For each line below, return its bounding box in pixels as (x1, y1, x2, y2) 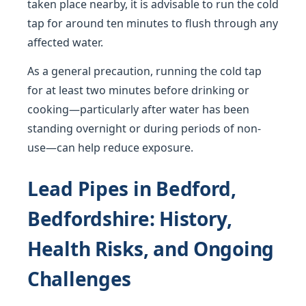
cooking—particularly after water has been (27, 102, 249, 117)
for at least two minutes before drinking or (27, 83, 249, 98)
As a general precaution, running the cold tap (27, 64, 262, 79)
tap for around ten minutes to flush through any (27, 16, 278, 31)
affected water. (27, 35, 103, 50)
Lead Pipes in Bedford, (27, 176, 236, 201)
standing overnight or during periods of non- (27, 121, 261, 136)
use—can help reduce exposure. (27, 140, 193, 155)
